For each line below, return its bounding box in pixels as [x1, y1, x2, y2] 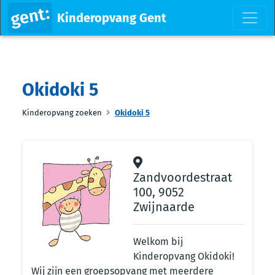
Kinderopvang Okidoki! [133, 250, 234, 262]
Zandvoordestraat [133, 170, 232, 185]
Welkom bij [133, 236, 183, 247]
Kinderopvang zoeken [22, 108, 102, 117]
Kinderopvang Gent [56, 10, 166, 25]
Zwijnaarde [133, 199, 195, 214]
